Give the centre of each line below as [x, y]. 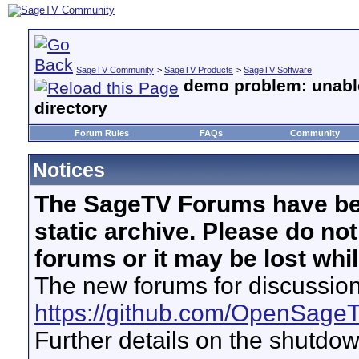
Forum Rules [102, 133]
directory [71, 108]
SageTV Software [278, 70]
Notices [69, 170]
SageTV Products [199, 70]
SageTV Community [115, 70]
